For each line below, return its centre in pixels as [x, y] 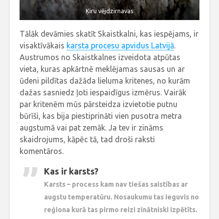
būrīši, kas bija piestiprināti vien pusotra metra [101, 116]
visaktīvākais [43, 46]
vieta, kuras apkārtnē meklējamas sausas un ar [102, 69]
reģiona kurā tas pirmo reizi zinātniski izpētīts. [121, 210]
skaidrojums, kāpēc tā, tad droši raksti [87, 140]
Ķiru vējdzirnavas [109, 11]
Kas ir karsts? [71, 171]
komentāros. [42, 151]
